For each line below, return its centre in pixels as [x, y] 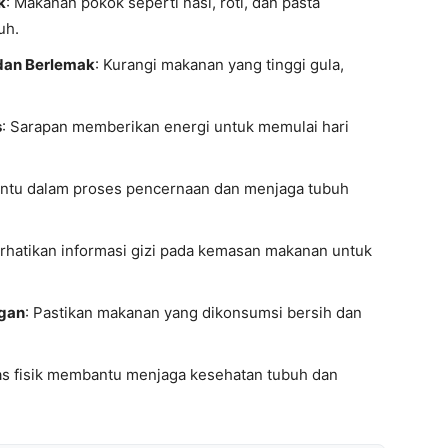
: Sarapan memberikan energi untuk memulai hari [175, 126]
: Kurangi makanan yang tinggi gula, [219, 64]
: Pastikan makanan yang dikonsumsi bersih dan [193, 312]
